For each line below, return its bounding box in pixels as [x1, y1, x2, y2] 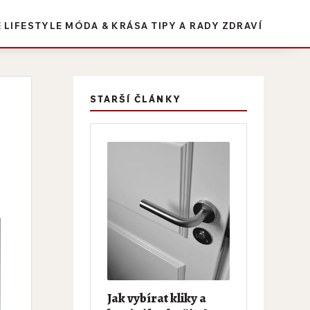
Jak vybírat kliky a [107, 289, 206, 307]
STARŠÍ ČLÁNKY [89, 93, 181, 104]
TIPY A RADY [151, 19, 220, 31]
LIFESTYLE [3, 19, 63, 31]
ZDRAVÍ [221, 19, 263, 31]
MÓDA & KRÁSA [65, 19, 149, 31]
